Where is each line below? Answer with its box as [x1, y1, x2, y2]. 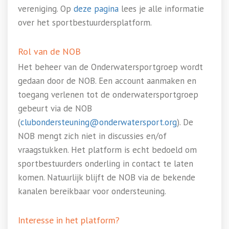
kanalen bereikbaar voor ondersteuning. [18, 186, 166, 197]
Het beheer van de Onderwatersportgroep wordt [18, 61, 203, 73]
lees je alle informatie [119, 3, 204, 14]
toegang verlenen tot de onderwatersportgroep [18, 89, 198, 100]
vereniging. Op [18, 3, 74, 14]
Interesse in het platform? [18, 214, 120, 226]
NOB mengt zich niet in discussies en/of [18, 130, 167, 142]
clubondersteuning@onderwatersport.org [20, 117, 177, 128]
